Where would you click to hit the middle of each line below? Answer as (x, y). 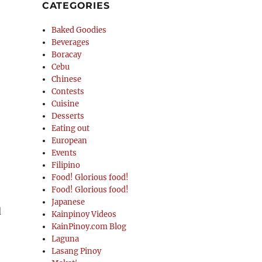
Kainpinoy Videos (84, 214)
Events (64, 153)
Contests (68, 92)
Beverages (71, 42)
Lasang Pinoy (77, 251)
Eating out (71, 128)
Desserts (68, 116)
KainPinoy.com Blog (89, 227)
